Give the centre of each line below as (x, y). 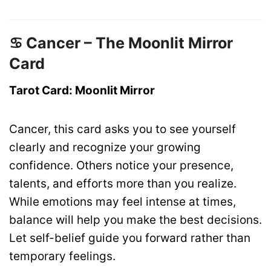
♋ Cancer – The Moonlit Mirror (121, 43)
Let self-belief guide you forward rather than (130, 238)
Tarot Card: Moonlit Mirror (82, 90)
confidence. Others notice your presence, (121, 165)
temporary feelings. (62, 256)
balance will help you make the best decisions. (135, 220)
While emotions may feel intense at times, (122, 201)
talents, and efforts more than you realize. (123, 183)
